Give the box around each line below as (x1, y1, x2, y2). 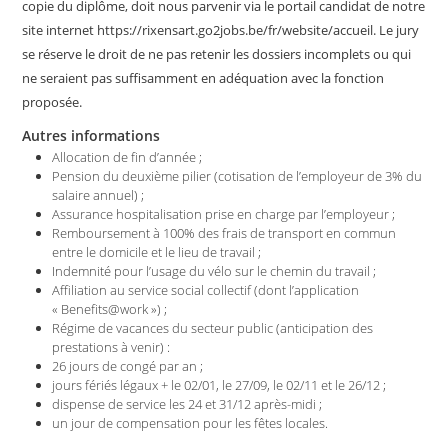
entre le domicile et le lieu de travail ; (52, 243, 262, 261)
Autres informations (22, 126, 161, 145)
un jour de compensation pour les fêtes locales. (52, 414, 329, 432)
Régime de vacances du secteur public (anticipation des (52, 319, 374, 337)
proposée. (22, 93, 83, 111)
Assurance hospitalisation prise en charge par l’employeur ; (52, 205, 396, 223)
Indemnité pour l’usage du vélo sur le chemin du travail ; (52, 262, 377, 280)
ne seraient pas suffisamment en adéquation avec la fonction (22, 69, 385, 87)
